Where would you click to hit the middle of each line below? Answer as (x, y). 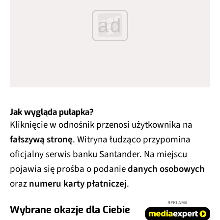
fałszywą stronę (41, 140)
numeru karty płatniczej (78, 184)
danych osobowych (166, 169)
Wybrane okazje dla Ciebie (70, 210)
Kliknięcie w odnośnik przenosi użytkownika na (101, 125)
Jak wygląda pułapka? (52, 112)
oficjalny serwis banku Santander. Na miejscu (98, 155)
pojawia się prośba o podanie (69, 169)
